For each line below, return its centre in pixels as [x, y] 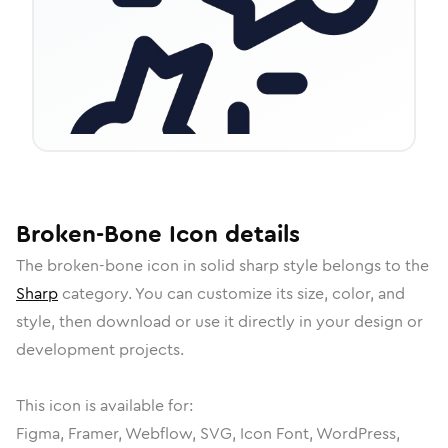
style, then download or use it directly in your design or [219, 321]
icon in [171, 265]
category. [96, 293]
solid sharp [239, 265]
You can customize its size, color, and [270, 293]
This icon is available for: [104, 405]
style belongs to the [354, 265]
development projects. [100, 349]
